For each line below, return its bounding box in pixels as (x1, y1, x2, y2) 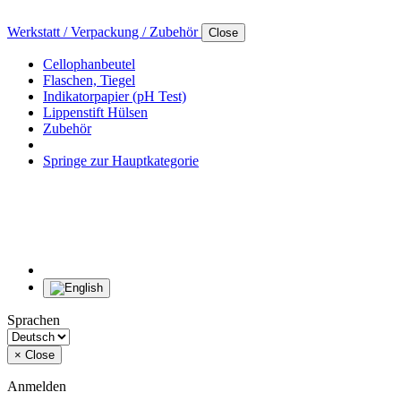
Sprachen (7, 312, 60, 328)
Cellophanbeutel (43, 56, 135, 73)
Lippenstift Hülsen (43, 105, 148, 121)
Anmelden (7, 379, 66, 395)
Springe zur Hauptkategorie (43, 153, 199, 169)
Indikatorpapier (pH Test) (43, 89, 186, 105)
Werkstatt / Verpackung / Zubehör (7, 24, 201, 40)
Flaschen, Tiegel (43, 73, 135, 89)
